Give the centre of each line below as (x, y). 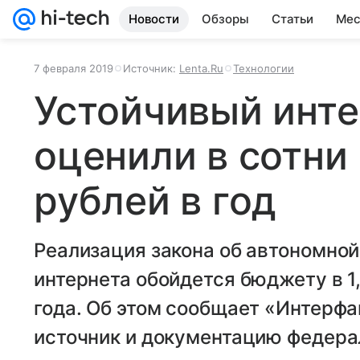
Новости (154, 19)
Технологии (264, 68)
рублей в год (155, 200)
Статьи (292, 19)
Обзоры (225, 19)
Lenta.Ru (201, 68)
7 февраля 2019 (74, 68)
